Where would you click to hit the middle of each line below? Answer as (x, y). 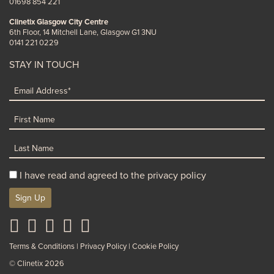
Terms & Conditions (42, 246)
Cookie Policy (155, 246)
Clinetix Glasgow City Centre (59, 22)
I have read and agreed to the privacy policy (113, 175)
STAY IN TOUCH (44, 65)
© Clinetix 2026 (37, 263)
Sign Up (30, 198)
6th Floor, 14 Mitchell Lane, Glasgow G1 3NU (83, 32)
